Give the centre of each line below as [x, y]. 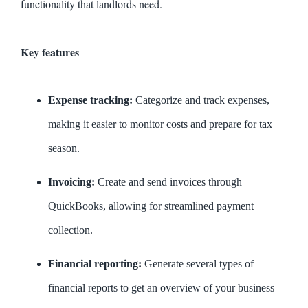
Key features [50, 52]
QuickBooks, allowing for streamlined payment [151, 206]
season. [64, 148]
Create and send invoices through [168, 182]
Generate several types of [198, 264]
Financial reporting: [95, 264]
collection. [70, 230]
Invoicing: [71, 182]
